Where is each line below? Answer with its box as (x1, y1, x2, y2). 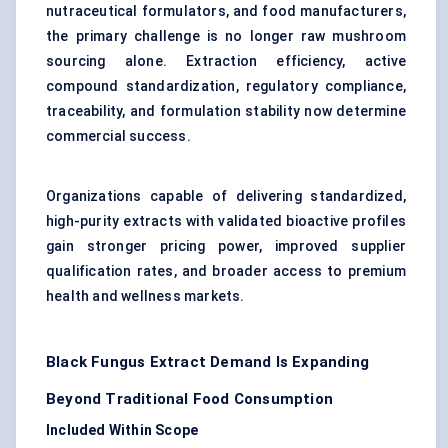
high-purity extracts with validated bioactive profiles (46, 213, 406, 230)
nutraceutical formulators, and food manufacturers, (46, 3, 406, 20)
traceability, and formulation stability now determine (46, 103, 406, 120)
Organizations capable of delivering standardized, (46, 188, 406, 205)
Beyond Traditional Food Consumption (46, 390, 333, 409)
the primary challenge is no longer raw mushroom (46, 28, 406, 45)
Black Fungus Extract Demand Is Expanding (46, 353, 370, 372)
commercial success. (46, 128, 191, 145)
